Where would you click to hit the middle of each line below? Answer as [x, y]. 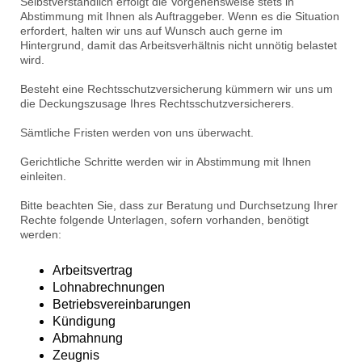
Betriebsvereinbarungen [122, 305]
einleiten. [43, 177]
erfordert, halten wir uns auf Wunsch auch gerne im [152, 31]
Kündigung [84, 322]
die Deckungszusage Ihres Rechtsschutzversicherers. [157, 104]
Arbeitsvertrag [93, 271]
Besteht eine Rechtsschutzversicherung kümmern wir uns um [177, 89]
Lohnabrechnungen [109, 288]
